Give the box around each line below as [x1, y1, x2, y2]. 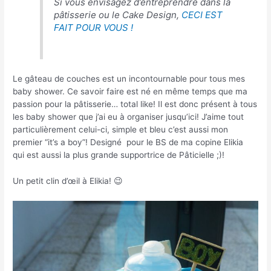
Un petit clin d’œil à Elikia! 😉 [13, 176, 123, 186]
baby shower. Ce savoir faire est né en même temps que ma [13, 87, 248, 97]
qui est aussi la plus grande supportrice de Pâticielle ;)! [13, 150, 225, 160]
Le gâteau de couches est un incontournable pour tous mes [13, 74, 246, 84]
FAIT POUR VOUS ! [54, 21, 134, 33]
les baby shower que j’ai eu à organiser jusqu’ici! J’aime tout [13, 112, 244, 122]
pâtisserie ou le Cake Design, [54, 8, 182, 21]
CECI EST [181, 8, 223, 21]
